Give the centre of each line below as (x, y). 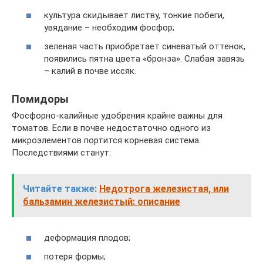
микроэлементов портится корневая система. (106, 140)
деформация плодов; (87, 238)
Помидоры (40, 99)
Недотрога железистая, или (164, 188)
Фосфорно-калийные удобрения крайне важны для (117, 115)
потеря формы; (75, 256)
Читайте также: (60, 188)
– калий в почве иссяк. (90, 71)
